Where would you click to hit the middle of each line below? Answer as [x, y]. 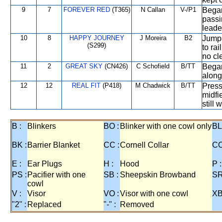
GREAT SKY [84, 66]
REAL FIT [86, 85]
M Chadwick [153, 85]
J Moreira [153, 38]
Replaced [44, 204]
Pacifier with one [56, 175]
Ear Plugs [45, 164]
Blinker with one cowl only [166, 126]
